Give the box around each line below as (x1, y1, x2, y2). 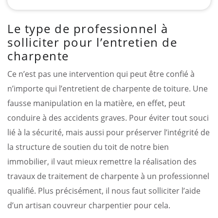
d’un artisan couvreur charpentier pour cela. (7, 200, 170, 211)
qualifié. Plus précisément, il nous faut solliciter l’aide (7, 185, 200, 196)
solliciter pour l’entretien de (7, 34, 177, 50)
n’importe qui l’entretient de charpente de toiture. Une (7, 83, 208, 94)
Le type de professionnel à (7, 20, 168, 36)
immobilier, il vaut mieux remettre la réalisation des (7, 156, 197, 167)
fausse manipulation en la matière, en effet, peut (7, 97, 185, 109)
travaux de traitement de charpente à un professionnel (7, 170, 209, 182)
